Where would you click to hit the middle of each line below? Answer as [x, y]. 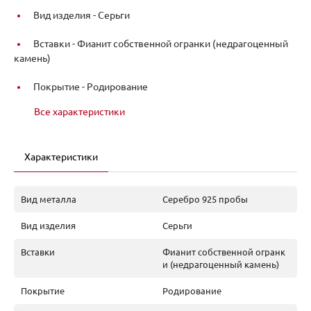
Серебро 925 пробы [205, 199]
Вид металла [49, 199]
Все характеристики [79, 111]
